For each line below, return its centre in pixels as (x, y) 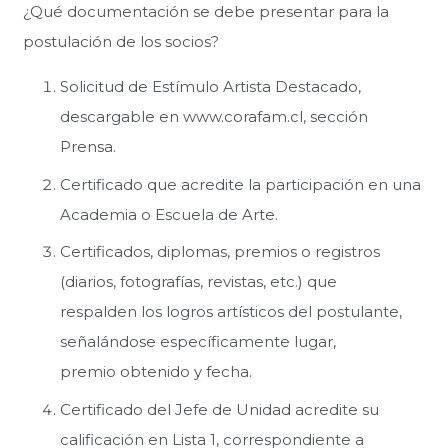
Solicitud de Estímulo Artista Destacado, (210, 87)
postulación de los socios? (120, 42)
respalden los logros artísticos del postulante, (231, 312)
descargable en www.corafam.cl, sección (214, 117)
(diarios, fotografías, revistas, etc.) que (198, 282)
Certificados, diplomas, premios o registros (220, 252)
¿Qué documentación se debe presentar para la (205, 12)
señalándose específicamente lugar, (198, 342)
